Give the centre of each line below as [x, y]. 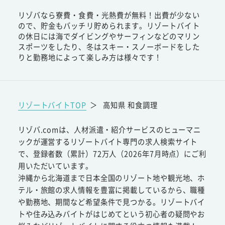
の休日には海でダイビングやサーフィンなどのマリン [109, 36]
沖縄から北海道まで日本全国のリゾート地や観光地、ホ [111, 178]
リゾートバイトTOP [52, 104]
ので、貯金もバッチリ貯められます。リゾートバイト [109, 25]
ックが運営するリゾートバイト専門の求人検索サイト [108, 142]
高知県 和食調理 [130, 104]
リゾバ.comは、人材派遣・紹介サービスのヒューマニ [109, 130]
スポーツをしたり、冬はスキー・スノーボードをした [109, 46]
